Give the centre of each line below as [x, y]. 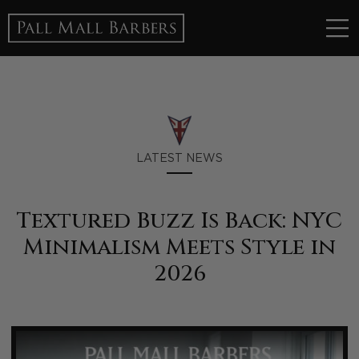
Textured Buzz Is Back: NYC [179, 220]
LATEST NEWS [179, 158]
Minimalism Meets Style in [179, 247]
